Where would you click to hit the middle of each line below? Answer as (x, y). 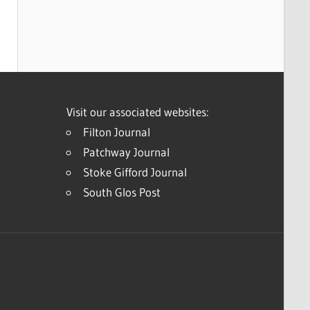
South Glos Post (121, 192)
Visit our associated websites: (137, 111)
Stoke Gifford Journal (135, 172)
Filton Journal (116, 131)
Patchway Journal (126, 152)
